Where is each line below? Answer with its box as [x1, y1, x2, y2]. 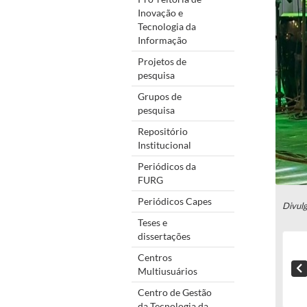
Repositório [138, 125, 188, 137]
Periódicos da [138, 160, 196, 172]
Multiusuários [138, 265, 197, 277]
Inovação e [138, 6, 183, 19]
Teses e [138, 216, 167, 228]
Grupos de [138, 90, 182, 102]
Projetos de [138, 55, 186, 67]
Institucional [138, 138, 191, 151]
